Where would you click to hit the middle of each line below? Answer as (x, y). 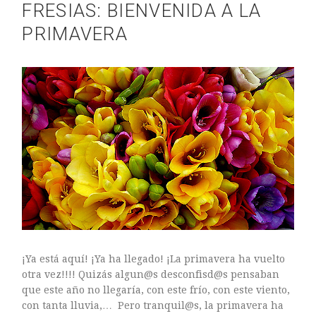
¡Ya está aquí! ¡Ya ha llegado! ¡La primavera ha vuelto (154, 259)
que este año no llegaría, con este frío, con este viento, (156, 290)
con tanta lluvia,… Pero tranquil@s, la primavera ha (153, 305)
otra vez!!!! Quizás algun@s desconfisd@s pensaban (151, 274)
